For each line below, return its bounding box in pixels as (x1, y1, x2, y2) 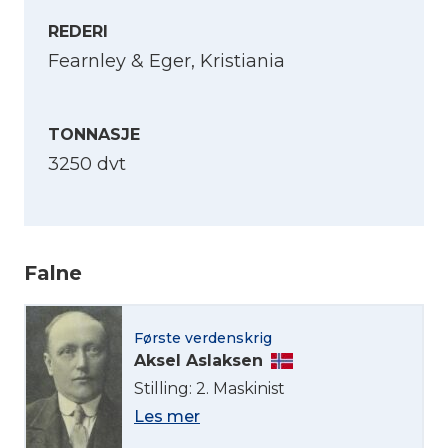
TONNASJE (48, 125, 140, 144)
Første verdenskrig (134, 328, 272, 347)
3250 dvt (48, 153, 126, 175)
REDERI (48, 22, 108, 41)
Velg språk (24, 219, 114, 239)
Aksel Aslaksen (134, 350, 263, 370)
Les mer (134, 406, 200, 426)
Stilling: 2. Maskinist (134, 378, 285, 398)
